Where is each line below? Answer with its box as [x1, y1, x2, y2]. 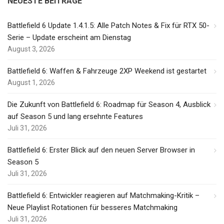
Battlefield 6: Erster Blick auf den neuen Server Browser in [7, 145, 195, 154]
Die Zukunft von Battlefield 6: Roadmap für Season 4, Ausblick [7, 99, 210, 109]
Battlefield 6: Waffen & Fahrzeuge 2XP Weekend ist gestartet [7, 66, 206, 75]
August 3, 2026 [7, 44, 55, 53]
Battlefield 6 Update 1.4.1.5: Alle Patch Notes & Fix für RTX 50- [7, 20, 209, 30]
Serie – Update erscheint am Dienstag [7, 32, 131, 42]
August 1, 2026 [7, 78, 55, 86]
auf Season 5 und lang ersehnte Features [7, 111, 143, 121]
